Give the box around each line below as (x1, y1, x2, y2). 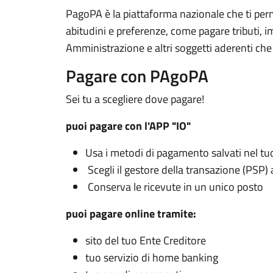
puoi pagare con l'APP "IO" (66, 118, 193, 134)
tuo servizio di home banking (85, 249, 218, 266)
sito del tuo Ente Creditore (85, 232, 206, 249)
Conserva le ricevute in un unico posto (85, 179, 263, 195)
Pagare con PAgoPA (66, 63, 208, 89)
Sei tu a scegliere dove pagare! (66, 91, 204, 107)
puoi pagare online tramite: (66, 205, 196, 222)
